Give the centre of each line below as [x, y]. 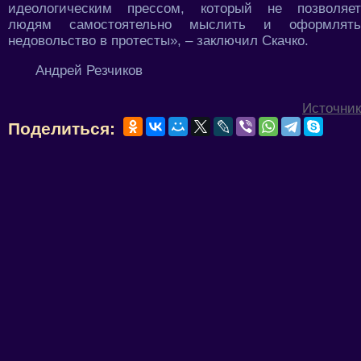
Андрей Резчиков [89, 71]
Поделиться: [62, 129]
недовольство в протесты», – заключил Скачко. [158, 41]
